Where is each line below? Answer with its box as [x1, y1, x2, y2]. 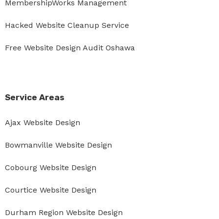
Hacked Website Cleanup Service [5, 21, 129, 30]
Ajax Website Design [5, 118, 80, 128]
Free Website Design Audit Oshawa [5, 43, 135, 53]
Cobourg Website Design [5, 163, 96, 173]
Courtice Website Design [5, 185, 96, 195]
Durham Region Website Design [5, 208, 123, 218]
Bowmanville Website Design [5, 140, 112, 150]
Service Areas [5, 92, 65, 103]
